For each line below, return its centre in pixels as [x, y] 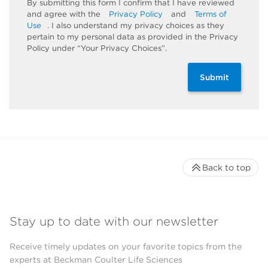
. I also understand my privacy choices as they [136, 25]
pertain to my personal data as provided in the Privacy [133, 36]
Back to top [226, 167]
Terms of [211, 14]
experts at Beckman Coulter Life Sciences [96, 260]
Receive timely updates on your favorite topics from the [126, 247]
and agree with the [65, 14]
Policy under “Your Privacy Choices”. [97, 48]
